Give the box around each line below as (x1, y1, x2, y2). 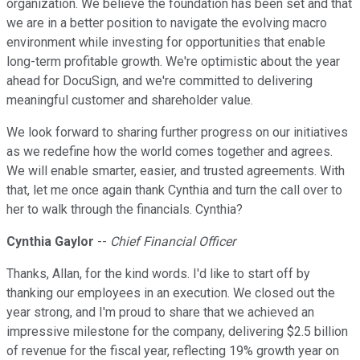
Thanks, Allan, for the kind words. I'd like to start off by (6, 266, 310, 282)
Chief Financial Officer (110, 234, 235, 250)
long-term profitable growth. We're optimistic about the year (6, 54, 340, 70)
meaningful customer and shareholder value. (6, 92, 253, 108)
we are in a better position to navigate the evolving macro (6, 15, 327, 31)
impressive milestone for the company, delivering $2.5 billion (6, 324, 348, 340)
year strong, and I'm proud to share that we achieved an (6, 305, 314, 321)
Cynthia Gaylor (6, 234, 94, 250)
